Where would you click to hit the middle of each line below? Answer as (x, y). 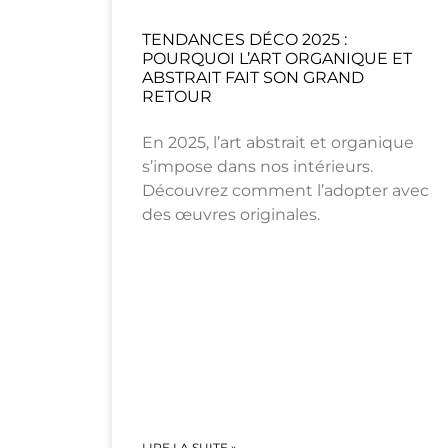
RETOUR (177, 97)
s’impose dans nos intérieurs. (257, 167)
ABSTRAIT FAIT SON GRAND (253, 78)
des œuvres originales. (231, 215)
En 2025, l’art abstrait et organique (278, 143)
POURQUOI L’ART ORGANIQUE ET (277, 59)
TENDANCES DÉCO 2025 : (244, 40)
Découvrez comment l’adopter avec (285, 191)
